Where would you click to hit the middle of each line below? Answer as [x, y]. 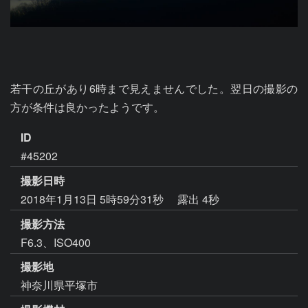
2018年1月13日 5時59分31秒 [93, 199]
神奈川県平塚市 [59, 285]
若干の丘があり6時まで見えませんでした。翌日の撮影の [154, 88]
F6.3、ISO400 [56, 242]
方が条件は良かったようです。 [87, 107]
